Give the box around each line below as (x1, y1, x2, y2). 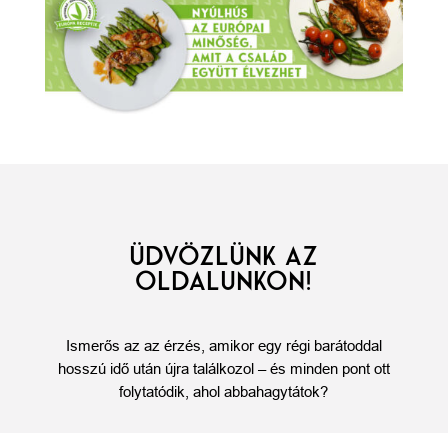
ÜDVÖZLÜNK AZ (129, 240, 319, 273)
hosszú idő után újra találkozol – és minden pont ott (57, 360, 390, 378)
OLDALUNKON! (135, 265, 313, 298)
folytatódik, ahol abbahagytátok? (119, 383, 329, 401)
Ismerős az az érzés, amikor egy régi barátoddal (65, 337, 382, 355)
